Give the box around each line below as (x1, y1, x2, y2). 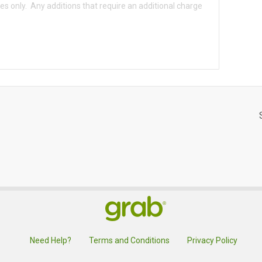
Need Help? (30, 236, 71, 246)
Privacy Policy (187, 236, 237, 246)
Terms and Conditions (89, 236, 170, 246)
